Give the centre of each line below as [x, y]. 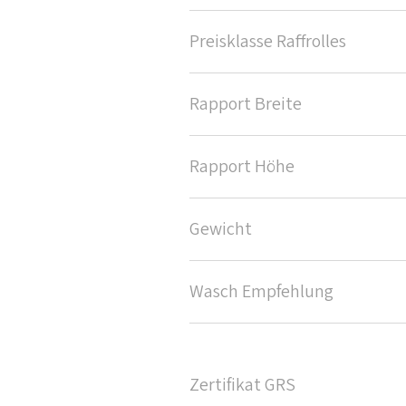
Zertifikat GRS [242, 386]
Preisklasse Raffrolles [268, 42]
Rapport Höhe [242, 167]
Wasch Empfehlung [261, 292]
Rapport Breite [246, 105]
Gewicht [221, 230]
